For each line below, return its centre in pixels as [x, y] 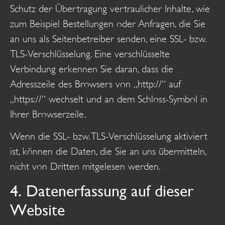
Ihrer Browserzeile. [48, 114]
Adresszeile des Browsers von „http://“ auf [95, 84]
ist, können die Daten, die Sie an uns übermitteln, [108, 152]
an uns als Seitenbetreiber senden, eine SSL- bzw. [108, 39]
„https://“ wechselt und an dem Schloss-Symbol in [109, 99]
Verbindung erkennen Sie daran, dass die [92, 69]
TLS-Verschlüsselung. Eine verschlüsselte [90, 54]
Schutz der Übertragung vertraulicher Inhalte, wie [110, 9]
